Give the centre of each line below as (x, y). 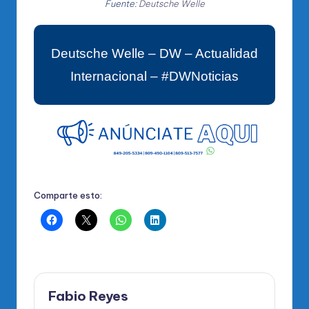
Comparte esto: (68, 195)
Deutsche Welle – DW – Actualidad (154, 54)
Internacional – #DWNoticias (154, 77)
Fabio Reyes (88, 296)
